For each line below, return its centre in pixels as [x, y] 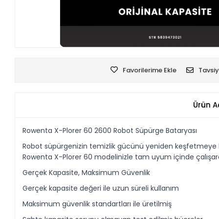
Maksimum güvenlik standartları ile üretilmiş [97, 204]
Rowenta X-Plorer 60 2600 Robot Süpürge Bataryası [110, 130]
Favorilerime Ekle [149, 70]
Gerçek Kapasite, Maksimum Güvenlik [87, 172]
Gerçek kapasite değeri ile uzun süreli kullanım [101, 188]
